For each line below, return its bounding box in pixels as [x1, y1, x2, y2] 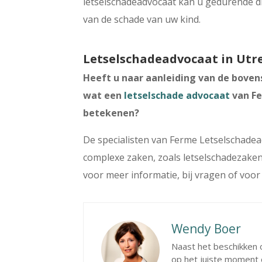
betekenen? [83, 106, 140, 119]
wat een [83, 88, 125, 102]
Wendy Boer [171, 220, 242, 237]
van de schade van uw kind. [83, 12, 201, 26]
